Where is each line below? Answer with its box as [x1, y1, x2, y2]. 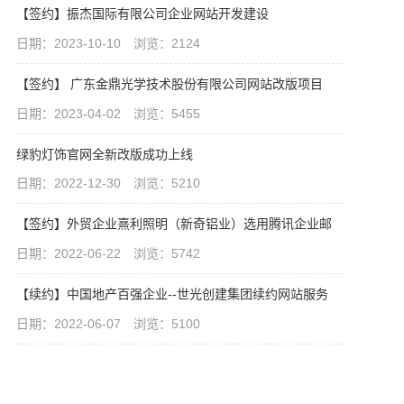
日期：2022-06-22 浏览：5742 [15, 246, 200, 262]
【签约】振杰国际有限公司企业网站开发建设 [15, 6, 269, 22]
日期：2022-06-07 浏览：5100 [15, 316, 200, 331]
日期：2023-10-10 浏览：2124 [15, 36, 200, 51]
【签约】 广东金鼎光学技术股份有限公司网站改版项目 [15, 76, 323, 91]
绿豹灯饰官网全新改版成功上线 [15, 146, 193, 161]
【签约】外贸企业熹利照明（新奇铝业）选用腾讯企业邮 [15, 216, 332, 232]
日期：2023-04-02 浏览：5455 [15, 106, 200, 121]
